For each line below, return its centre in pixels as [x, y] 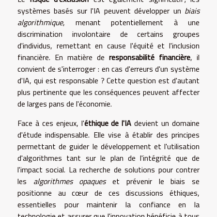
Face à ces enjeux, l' [51, 123]
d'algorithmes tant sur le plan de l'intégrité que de [108, 158]
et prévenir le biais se [153, 181]
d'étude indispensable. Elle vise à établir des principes [108, 134]
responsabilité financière [150, 57]
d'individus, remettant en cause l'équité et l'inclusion [108, 45]
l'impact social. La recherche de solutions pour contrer [108, 169]
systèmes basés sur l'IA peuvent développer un [101, 10]
